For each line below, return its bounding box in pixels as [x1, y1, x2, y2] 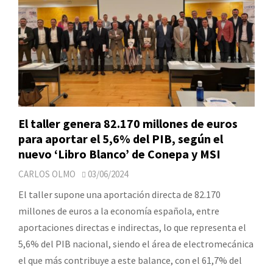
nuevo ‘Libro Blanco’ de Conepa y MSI [18, 146, 221, 161]
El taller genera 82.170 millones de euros [18, 115, 238, 131]
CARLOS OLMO [18, 168, 76, 180]
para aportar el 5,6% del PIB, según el [18, 130, 223, 146]
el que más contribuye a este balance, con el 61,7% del [18, 253, 242, 266]
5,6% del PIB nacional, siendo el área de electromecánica [18, 237, 253, 250]
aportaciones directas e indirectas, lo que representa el [18, 221, 246, 233]
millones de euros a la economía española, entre [18, 204, 219, 217]
